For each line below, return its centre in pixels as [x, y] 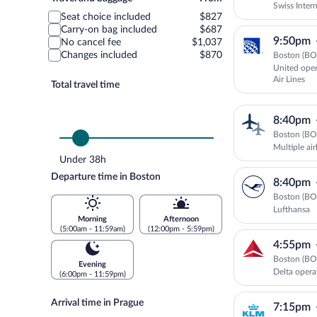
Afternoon [181, 219]
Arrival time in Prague [97, 303]
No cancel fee [91, 42]
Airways [288, 17]
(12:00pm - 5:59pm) [181, 229]
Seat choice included [106, 17]
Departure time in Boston [106, 177]
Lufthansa [292, 210]
